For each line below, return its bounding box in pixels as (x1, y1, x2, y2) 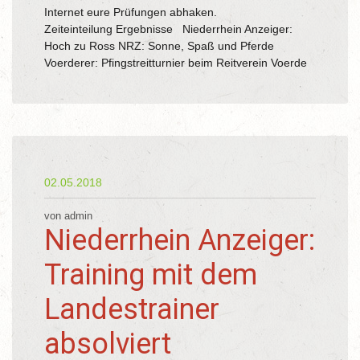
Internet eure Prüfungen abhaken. (44, 6, 268, 18)
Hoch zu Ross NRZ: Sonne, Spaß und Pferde (44, 39, 274, 52)
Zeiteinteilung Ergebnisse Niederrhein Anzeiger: (44, 22, 292, 35)
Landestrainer (44, 292, 219, 326)
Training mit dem (44, 258, 257, 292)
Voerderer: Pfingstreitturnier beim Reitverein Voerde (44, 56, 313, 69)
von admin (44, 211, 92, 222)
